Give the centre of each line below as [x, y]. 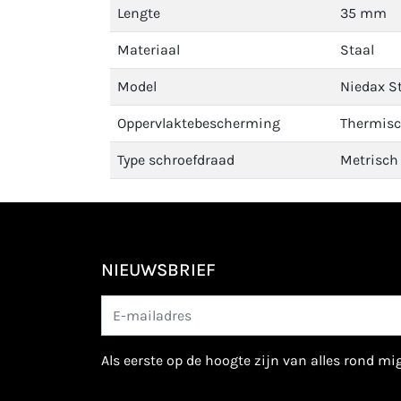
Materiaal [149, 50]
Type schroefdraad [176, 160]
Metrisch [369, 160]
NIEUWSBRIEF [158, 270]
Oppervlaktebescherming [199, 123]
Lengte [139, 13]
